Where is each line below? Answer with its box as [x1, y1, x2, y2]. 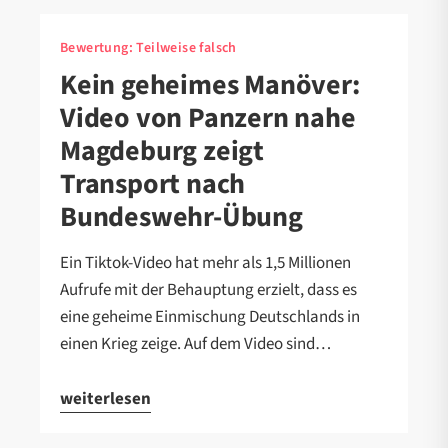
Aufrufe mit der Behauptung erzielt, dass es [60, 277, 357, 302]
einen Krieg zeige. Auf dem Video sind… [60, 331, 331, 356]
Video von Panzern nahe [60, 97, 356, 138]
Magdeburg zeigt [60, 130, 265, 171]
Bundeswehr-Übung [60, 196, 303, 237]
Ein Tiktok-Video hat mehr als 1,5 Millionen [60, 250, 351, 275]
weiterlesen [60, 386, 151, 411]
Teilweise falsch [136, 37, 237, 58]
